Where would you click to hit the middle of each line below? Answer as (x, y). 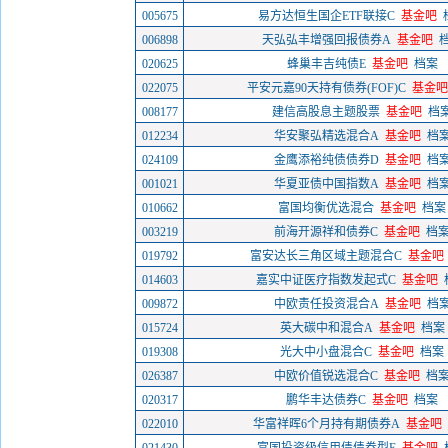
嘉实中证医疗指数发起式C (326, 280)
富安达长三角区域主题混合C (326, 256)
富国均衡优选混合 (326, 208)
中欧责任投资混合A (326, 304)
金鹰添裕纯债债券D (326, 160)
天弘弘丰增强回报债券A (326, 40)
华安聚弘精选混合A (326, 136)
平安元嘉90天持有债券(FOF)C (326, 88)
